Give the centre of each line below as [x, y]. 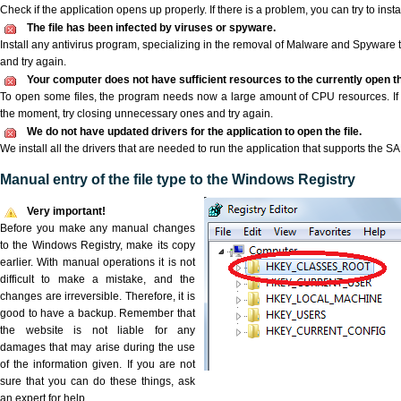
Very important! [66, 211]
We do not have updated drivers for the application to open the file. [194, 132]
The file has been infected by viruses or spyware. [151, 28]
